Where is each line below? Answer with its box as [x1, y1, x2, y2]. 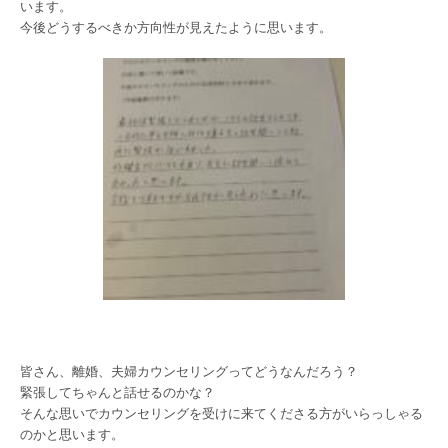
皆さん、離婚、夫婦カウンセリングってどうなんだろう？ [20, 364, 358, 380]
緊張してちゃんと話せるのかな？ [20, 385, 215, 401]
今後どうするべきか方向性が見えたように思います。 [20, 20, 332, 36]
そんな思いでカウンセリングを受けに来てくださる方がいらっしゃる [20, 406, 423, 422]
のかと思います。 [20, 427, 124, 443]
